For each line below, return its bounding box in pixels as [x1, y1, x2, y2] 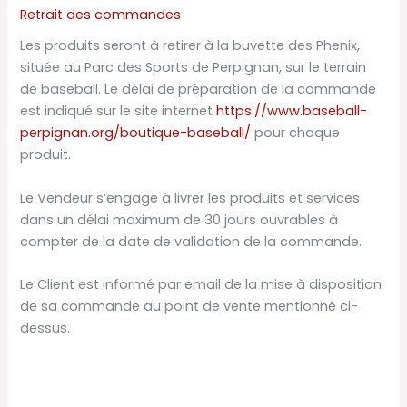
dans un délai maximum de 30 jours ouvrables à [20, 210, 339, 229]
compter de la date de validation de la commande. [20, 232, 362, 251]
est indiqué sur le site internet [20, 102, 217, 121]
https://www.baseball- [216, 102, 368, 121]
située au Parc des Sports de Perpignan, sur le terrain [20, 58, 367, 77]
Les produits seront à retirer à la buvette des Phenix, [20, 36, 361, 55]
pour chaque [251, 124, 341, 143]
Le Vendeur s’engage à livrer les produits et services [20, 188, 361, 207]
